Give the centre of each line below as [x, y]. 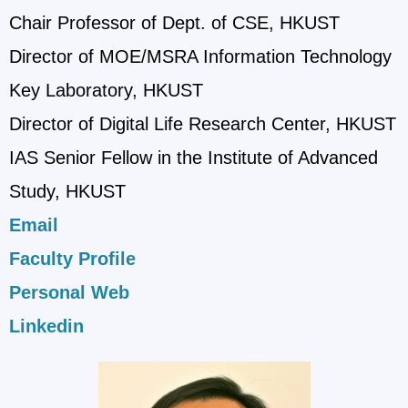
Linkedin [46, 326]
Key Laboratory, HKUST [106, 91]
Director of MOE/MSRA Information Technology [200, 57]
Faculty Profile [72, 259]
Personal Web [69, 293]
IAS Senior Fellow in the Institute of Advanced [194, 158]
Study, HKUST [67, 192]
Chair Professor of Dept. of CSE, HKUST [174, 23]
